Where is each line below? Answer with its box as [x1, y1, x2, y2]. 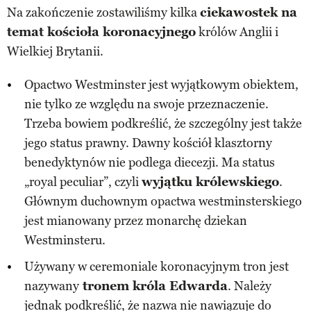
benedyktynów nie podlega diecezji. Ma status [24, 154, 275, 170]
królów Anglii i [196, 24, 278, 40]
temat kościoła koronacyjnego [7, 24, 196, 40]
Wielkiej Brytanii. [7, 43, 103, 59]
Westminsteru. [24, 232, 106, 248]
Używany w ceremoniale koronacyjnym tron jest [24, 258, 289, 274]
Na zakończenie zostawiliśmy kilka [7, 4, 200, 20]
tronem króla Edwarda [79, 278, 228, 294]
